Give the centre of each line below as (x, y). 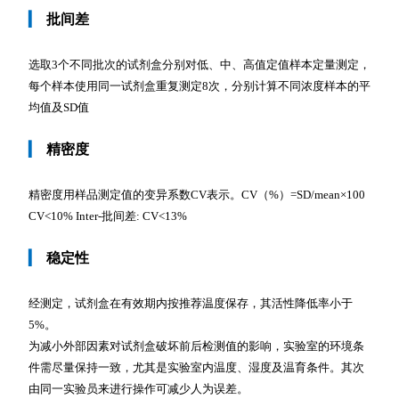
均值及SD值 (59, 107)
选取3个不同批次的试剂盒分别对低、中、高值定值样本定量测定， (199, 64)
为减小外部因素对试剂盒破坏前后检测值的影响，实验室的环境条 (196, 346)
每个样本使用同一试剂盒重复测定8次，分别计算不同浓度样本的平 (199, 85)
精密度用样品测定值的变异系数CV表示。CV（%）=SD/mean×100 (198, 194)
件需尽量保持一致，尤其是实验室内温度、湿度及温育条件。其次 (196, 367)
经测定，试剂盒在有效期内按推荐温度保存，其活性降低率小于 (191, 303)
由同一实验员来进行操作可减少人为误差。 (138, 388)
